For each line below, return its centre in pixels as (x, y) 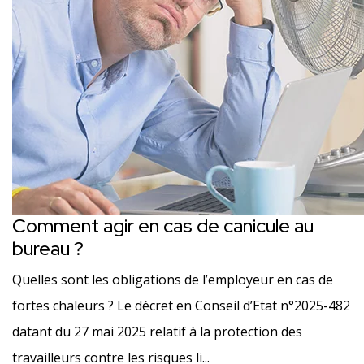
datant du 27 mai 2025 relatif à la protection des (157, 331)
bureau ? (48, 248)
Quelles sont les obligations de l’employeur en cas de (173, 279)
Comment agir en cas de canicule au (163, 225)
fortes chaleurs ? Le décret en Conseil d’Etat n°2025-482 (181, 305)
